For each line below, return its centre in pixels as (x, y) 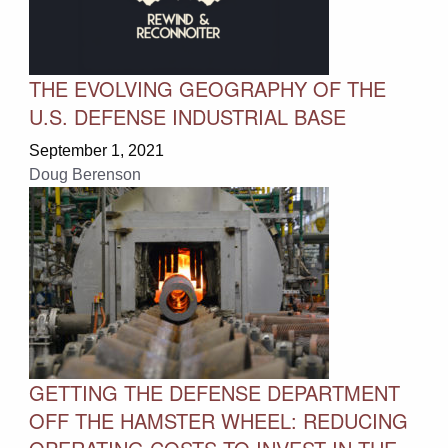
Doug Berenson (84, 174)
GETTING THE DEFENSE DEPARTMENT (214, 392)
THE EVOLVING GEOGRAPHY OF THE (207, 88)
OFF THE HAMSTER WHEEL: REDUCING (218, 420)
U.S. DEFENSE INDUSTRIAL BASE (187, 116)
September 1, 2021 (96, 150)
